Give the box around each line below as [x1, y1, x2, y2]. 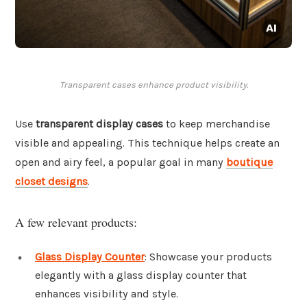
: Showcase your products [145, 249, 272, 263]
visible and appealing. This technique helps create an [15, 136, 280, 150]
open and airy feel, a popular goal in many [15, 156, 226, 169]
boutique [226, 156, 273, 169]
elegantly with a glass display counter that [35, 268, 247, 282]
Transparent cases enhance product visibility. [59, 79, 248, 90]
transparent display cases [36, 117, 163, 131]
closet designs [15, 175, 88, 188]
